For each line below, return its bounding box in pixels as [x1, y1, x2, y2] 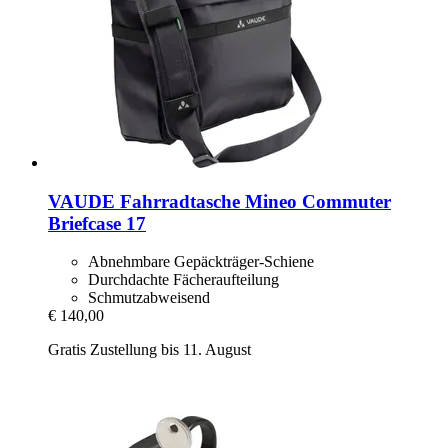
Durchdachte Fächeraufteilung [88, 271, 279, 289]
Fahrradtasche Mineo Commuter [115, 190, 391, 212]
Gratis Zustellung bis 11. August [48, 341, 251, 359]
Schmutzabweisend [88, 289, 210, 307]
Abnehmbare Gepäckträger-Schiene [88, 253, 314, 271]
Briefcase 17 [48, 212, 146, 234]
